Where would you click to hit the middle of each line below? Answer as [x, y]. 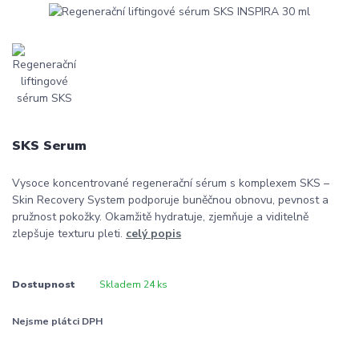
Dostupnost [44, 285]
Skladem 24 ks [133, 285]
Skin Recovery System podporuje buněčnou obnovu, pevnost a [170, 200]
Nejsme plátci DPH [57, 322]
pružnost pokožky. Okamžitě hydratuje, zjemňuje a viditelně [160, 217]
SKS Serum [49, 146]
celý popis [153, 234]
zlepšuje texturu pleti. [69, 234]
